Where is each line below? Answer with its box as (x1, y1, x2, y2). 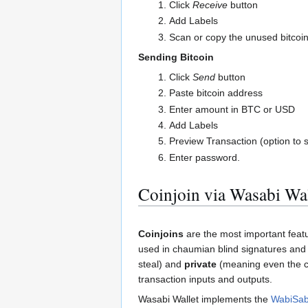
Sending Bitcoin (138, 51, 214, 63)
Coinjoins (138, 228, 184, 239)
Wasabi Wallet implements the (138, 293, 271, 305)
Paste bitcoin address (168, 87, 263, 99)
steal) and (138, 258, 184, 269)
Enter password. (168, 151, 240, 163)
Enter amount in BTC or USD (168, 103, 295, 115)
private (184, 258, 217, 269)
